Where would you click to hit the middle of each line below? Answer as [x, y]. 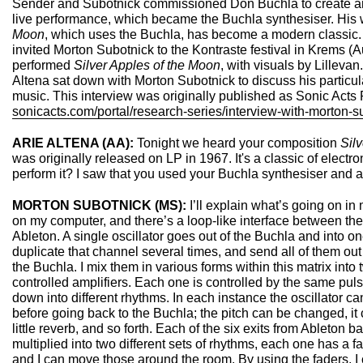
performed [43, 65]
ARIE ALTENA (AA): [75, 143]
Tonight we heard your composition [239, 143]
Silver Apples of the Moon [147, 65]
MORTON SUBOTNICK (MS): [99, 205]
